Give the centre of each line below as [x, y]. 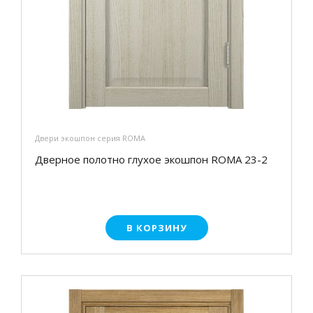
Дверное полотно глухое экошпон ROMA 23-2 [151, 160]
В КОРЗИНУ [156, 228]
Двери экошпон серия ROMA [90, 138]
